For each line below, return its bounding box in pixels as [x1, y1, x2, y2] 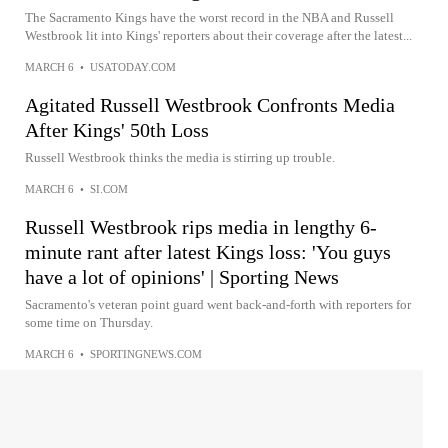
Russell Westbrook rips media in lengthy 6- [25, 216, 377, 238]
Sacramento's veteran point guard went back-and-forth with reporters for [25, 297, 411, 312]
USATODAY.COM [90, 61, 176, 73]
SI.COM [90, 183, 128, 195]
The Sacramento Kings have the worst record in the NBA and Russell [25, 10, 394, 25]
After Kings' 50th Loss [25, 119, 209, 141]
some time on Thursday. [25, 315, 153, 330]
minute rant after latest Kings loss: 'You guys [25, 241, 391, 263]
